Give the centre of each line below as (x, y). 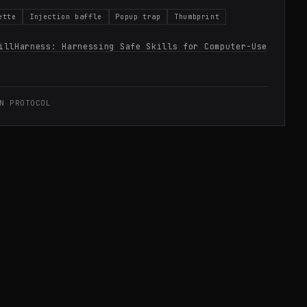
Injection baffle (66, 16)
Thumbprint (197, 16)
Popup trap (138, 16)
